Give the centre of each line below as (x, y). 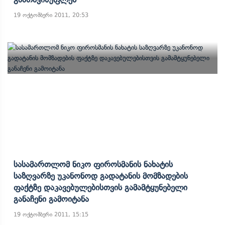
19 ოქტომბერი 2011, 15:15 (51, 214)
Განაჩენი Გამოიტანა (51, 199)
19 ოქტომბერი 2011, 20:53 (51, 15)
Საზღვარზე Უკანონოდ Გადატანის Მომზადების (101, 176)
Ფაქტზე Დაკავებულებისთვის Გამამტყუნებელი (100, 187)
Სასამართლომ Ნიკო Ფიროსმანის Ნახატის (93, 164)
